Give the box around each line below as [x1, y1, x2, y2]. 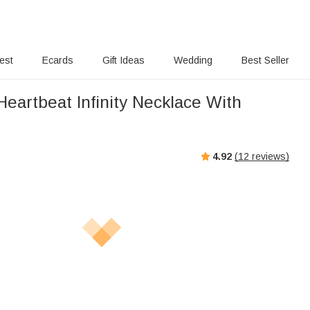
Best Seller [241, 55, 289, 66]
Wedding [173, 55, 212, 66]
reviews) [249, 150, 289, 162]
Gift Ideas [102, 55, 145, 66]
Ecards [42, 55, 74, 66]
